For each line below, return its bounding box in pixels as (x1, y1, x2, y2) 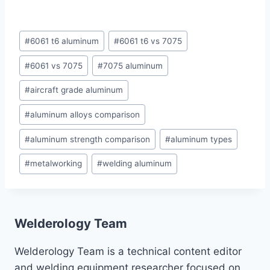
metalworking (30, 159, 83, 169)
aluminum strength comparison (30, 134, 151, 144)
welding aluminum (102, 159, 172, 169)
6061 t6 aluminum (30, 36, 99, 46)
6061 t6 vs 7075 (119, 36, 183, 46)
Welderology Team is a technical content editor (14, 245, 242, 258)
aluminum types (171, 134, 233, 144)
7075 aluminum (103, 60, 163, 71)
